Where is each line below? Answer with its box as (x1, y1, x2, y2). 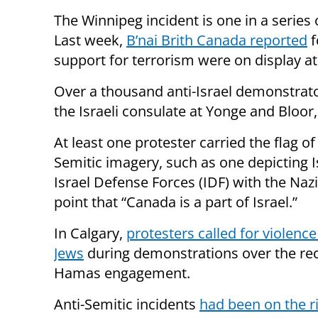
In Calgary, (54, 223, 126, 243)
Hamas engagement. (54, 263, 190, 283)
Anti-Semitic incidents (54, 294, 199, 314)
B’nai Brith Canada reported (126, 30, 307, 50)
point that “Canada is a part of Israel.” (54, 192, 297, 212)
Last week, (54, 30, 126, 50)
